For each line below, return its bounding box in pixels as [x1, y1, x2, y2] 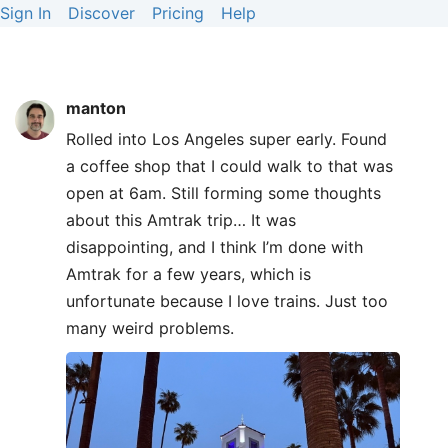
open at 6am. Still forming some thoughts [66, 183, 381, 203]
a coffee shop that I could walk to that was [66, 156, 393, 176]
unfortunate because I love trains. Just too [66, 291, 388, 311]
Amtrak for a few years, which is [66, 264, 311, 284]
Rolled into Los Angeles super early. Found [66, 129, 387, 149]
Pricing [152, 3, 204, 23]
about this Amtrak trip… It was [66, 210, 296, 230]
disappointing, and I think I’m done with [66, 237, 363, 257]
